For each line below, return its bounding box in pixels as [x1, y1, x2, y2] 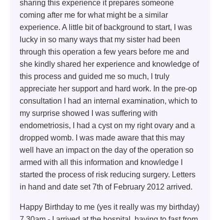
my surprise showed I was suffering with [20, 109, 158, 117]
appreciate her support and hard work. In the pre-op [20, 84, 197, 93]
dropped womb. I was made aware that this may [20, 133, 185, 142]
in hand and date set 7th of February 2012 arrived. [20, 182, 192, 191]
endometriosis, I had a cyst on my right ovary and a [20, 121, 195, 130]
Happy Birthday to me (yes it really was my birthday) [20, 202, 199, 211]
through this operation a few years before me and [20, 47, 189, 56]
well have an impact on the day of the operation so [20, 145, 193, 154]
